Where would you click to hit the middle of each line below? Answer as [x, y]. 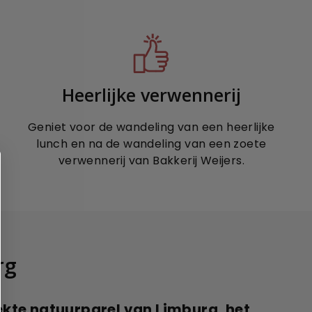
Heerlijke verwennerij [151, 94]
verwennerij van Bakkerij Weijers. [151, 160]
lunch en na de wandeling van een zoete [151, 143]
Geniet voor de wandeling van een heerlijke [151, 127]
